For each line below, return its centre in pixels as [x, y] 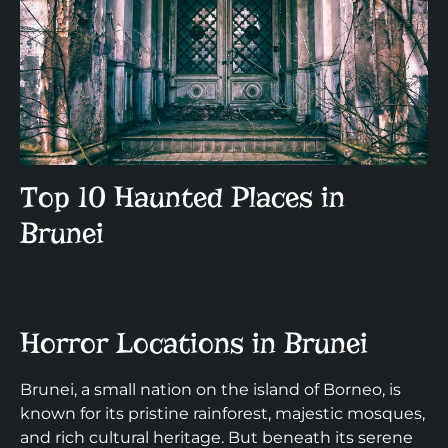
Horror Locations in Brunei [194, 343]
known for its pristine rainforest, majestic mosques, [222, 413]
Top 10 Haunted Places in [182, 197]
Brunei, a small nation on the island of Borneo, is [210, 389]
